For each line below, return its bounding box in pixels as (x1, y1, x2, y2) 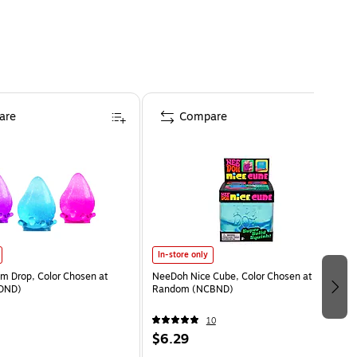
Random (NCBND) (151, 281, 233, 296)
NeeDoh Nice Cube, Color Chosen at (151, 269, 312, 284)
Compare (178, 108, 227, 125)
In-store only (157, 248, 208, 261)
